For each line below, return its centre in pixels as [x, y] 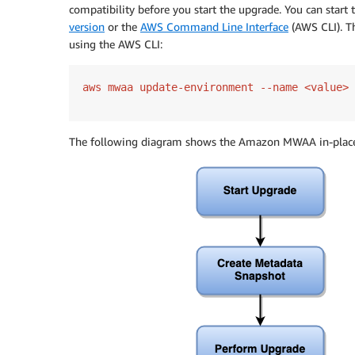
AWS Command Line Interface [214, 26]
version [87, 26]
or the [122, 26]
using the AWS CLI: [116, 44]
